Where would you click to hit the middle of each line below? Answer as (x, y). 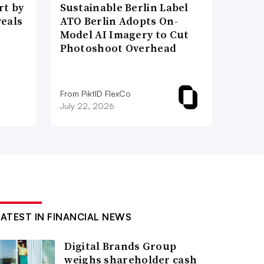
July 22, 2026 (87, 105)
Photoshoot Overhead (118, 48)
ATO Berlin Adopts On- (119, 21)
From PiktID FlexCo (95, 93)
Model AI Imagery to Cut (124, 34)
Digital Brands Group (121, 246)
